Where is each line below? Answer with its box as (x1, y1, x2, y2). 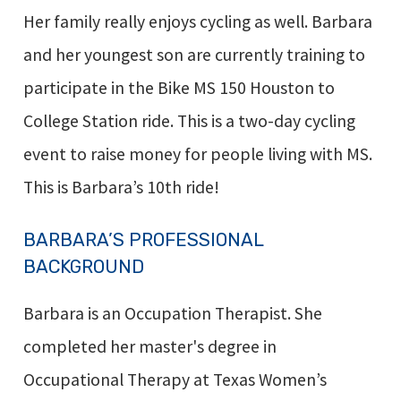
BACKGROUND (22, 255, 144, 277)
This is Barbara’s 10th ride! (22, 176, 219, 199)
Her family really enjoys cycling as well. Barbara (22, 11, 372, 33)
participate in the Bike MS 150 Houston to (22, 77, 335, 99)
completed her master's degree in (22, 336, 277, 358)
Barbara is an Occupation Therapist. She (22, 303, 322, 325)
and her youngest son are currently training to (22, 44, 365, 66)
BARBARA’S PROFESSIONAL (22, 228, 263, 251)
